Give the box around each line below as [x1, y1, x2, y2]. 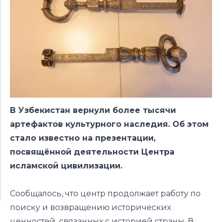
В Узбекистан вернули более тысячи [10, 105, 176, 115]
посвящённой [10, 147, 74, 157]
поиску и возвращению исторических [10, 202, 171, 212]
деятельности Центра [74, 147, 174, 157]
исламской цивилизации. [10, 161, 122, 170]
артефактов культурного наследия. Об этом [10, 119, 209, 129]
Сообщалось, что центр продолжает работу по [10, 188, 201, 198]
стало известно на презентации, [10, 133, 156, 143]
